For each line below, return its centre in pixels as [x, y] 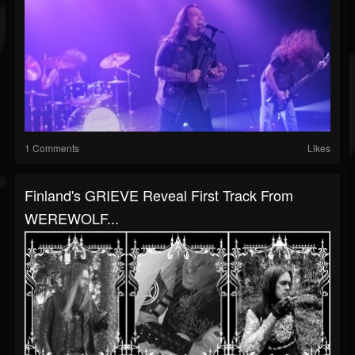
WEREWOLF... [72, 218]
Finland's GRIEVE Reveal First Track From [159, 195]
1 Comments [52, 148]
